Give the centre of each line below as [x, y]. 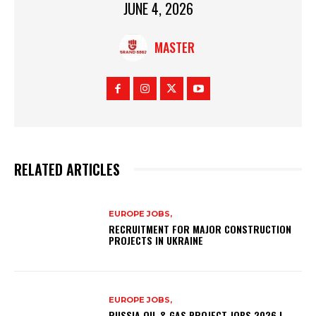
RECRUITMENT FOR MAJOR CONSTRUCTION [200, 229]
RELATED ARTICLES [67, 169]
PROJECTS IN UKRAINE [156, 241]
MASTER [175, 47]
